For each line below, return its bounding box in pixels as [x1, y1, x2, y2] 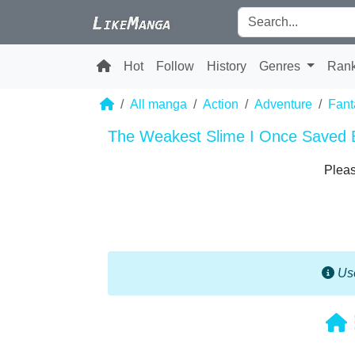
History [207, 59, 246, 73]
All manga [130, 97, 187, 111]
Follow [156, 59, 194, 73]
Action [203, 97, 239, 111]
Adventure [254, 97, 312, 111]
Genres [259, 59, 303, 73]
